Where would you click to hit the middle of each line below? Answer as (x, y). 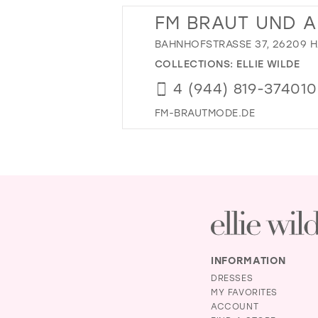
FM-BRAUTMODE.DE (205, 112)
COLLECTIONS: (196, 63)
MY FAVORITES (245, 291)
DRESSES (232, 277)
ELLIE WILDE (268, 63)
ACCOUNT (235, 306)
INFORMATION (248, 260)
